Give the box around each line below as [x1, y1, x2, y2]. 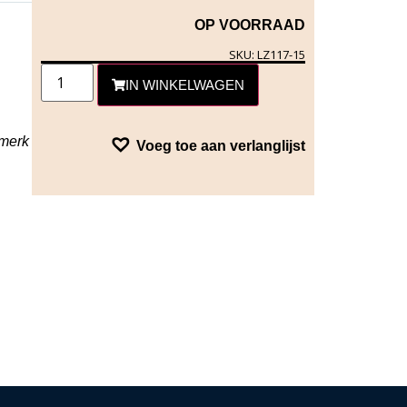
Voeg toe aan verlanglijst [136, 138, 305, 154]
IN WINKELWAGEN [125, 77, 245, 94]
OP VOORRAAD [194, 16, 305, 33]
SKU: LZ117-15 [229, 46, 305, 64]
